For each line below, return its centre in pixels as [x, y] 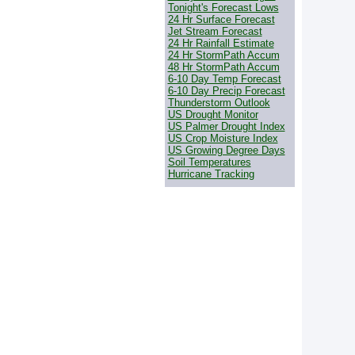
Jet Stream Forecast [215, 31]
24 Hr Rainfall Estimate [221, 43]
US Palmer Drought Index [226, 126]
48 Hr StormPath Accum [223, 67]
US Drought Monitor [213, 115]
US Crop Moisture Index [223, 138]
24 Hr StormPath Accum [223, 55]
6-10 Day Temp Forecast [224, 79]
